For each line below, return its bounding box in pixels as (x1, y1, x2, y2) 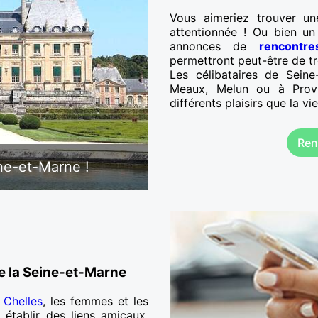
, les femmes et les (43, 293, 148, 308)
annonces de (170, 39, 259, 54)
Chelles (4, 293, 43, 308)
